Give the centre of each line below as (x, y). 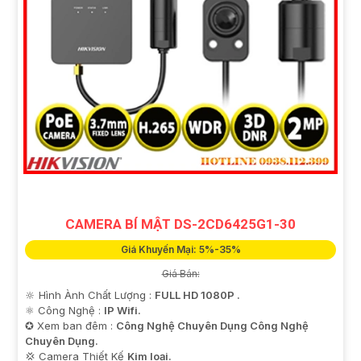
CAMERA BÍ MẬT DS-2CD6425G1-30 (180, 224)
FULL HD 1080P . (197, 295)
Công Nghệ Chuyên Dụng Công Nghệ (212, 326)
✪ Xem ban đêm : (71, 326)
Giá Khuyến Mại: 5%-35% (180, 250)
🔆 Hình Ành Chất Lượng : (90, 295)
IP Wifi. (122, 311)
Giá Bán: (180, 274)
